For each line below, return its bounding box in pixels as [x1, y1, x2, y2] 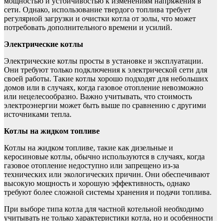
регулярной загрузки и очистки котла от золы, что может [4, 14, 196, 23]
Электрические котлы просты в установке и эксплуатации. [4, 56, 203, 65]
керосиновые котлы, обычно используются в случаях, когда [4, 152, 205, 161]
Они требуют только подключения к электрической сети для [4, 65, 207, 74]
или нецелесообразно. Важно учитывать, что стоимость [4, 92, 192, 101]
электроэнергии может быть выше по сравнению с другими [4, 101, 206, 110]
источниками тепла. [4, 110, 72, 118]
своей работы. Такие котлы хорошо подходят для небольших [4, 74, 208, 83]
